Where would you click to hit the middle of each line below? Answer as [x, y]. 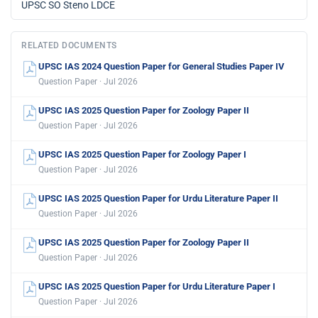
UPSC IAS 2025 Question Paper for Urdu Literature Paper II [158, 199]
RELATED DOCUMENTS [69, 46]
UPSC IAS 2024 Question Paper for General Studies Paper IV [161, 67]
